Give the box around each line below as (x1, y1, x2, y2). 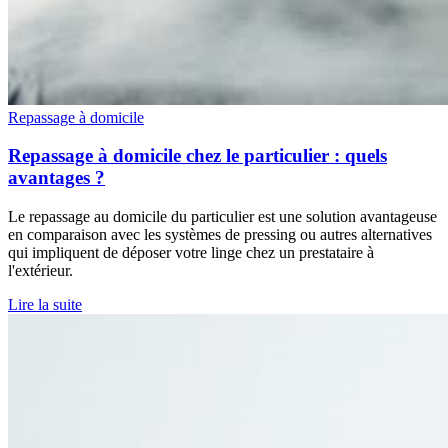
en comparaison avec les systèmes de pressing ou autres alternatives (8, 225, 432, 243)
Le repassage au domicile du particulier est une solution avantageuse (8, 207, 437, 225)
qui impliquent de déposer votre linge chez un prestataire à (8, 243, 374, 261)
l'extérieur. (8, 261, 73, 279)
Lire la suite (8, 295, 82, 313)
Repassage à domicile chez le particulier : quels (8, 145, 387, 167)
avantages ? (8, 167, 105, 189)
